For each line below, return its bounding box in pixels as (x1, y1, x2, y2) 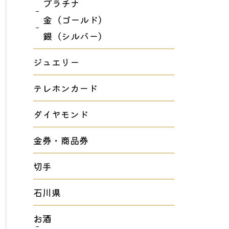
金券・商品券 (33, 133, 88, 147)
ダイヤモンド (33, 107, 88, 121)
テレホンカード (33, 81, 98, 95)
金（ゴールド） (43, 13, 108, 26)
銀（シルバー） (43, 29, 108, 42)
